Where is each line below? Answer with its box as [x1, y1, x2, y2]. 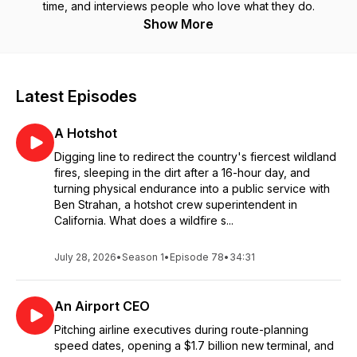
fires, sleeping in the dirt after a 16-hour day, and [54, 166, 310, 179]
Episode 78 [170, 251, 224, 263]
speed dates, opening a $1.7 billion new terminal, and [54, 339, 334, 352]
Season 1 [122, 251, 164, 263]
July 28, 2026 [54, 251, 116, 263]
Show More [143, 16, 214, 32]
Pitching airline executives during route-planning [54, 323, 308, 336]
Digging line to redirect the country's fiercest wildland [54, 150, 336, 163]
